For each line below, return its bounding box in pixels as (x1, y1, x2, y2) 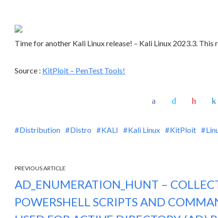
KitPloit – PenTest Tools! (42, 66, 125, 75)
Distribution (19, 125, 60, 134)
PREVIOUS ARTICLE (15, 164, 66, 172)
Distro (70, 125, 91, 134)
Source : (15, 66, 42, 75)
